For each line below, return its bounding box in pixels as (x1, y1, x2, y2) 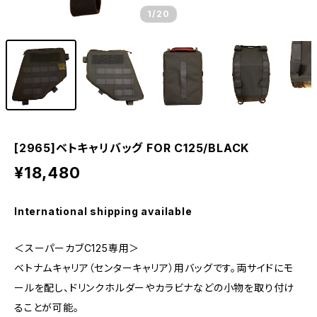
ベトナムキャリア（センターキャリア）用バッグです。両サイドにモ (14, 262, 294, 274)
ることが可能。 (14, 301, 79, 313)
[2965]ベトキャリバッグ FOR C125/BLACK (14, 141, 250, 155)
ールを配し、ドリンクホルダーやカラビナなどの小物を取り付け (14, 282, 295, 294)
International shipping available (14, 205, 192, 217)
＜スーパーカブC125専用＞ (14, 242, 140, 254)
